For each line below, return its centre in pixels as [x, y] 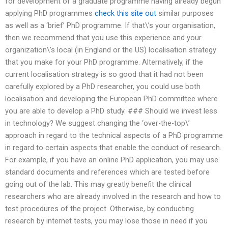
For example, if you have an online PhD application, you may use [112, 160]
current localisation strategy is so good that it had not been [104, 75]
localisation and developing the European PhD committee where [111, 99]
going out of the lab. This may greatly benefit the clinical [98, 184]
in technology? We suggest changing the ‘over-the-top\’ [97, 123]
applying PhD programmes [50, 13]
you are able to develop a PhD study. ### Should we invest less [111, 111]
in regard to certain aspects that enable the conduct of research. [113, 148]
